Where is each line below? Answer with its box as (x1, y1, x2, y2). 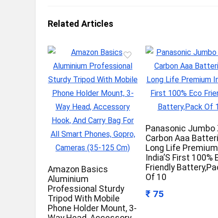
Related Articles (48, 18, 113, 29)
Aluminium (48, 174, 89, 184)
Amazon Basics (48, 164, 109, 175)
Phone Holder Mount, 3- (48, 203, 137, 214)
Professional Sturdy (48, 184, 125, 194)
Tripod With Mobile (48, 194, 120, 204)
